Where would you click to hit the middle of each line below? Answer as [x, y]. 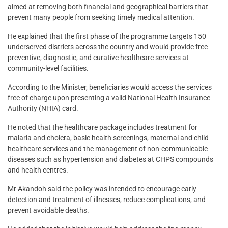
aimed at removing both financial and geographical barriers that [108, 7]
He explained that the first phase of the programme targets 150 [107, 36]
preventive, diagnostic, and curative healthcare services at [98, 58]
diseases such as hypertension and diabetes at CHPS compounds [110, 160]
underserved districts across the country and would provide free [108, 47]
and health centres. [38, 170]
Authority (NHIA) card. [43, 109]
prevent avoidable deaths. [48, 210]
